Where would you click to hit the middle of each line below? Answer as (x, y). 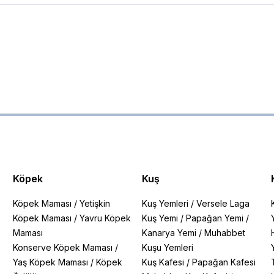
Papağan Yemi (214, 218)
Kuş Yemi (160, 218)
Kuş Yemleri (165, 203)
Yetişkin (95, 203)
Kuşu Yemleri (167, 247)
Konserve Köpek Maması (63, 247)
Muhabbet (224, 233)
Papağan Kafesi (224, 262)
